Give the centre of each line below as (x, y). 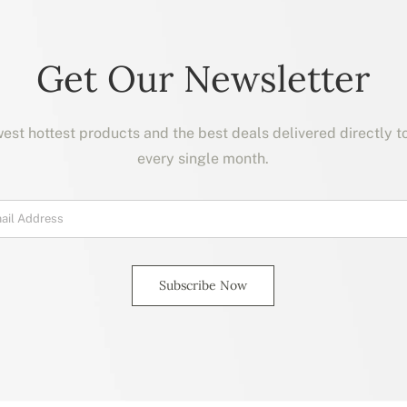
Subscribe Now (203, 285)
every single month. (203, 158)
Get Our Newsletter (203, 78)
